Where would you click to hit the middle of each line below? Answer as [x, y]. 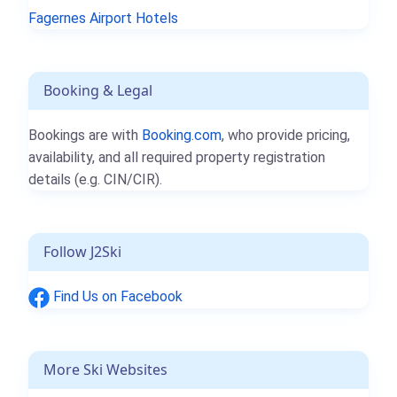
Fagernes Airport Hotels [103, 18]
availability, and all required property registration [177, 157]
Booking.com [182, 135]
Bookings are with [85, 135]
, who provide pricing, [286, 135]
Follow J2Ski [82, 251]
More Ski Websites [105, 369]
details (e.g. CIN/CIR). [95, 179]
